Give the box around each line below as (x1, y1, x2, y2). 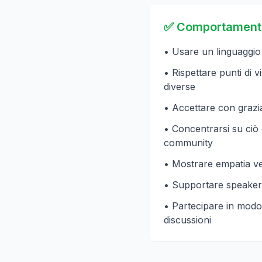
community (164, 137, 213, 149)
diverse (164, 81, 195, 92)
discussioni (164, 214, 211, 226)
